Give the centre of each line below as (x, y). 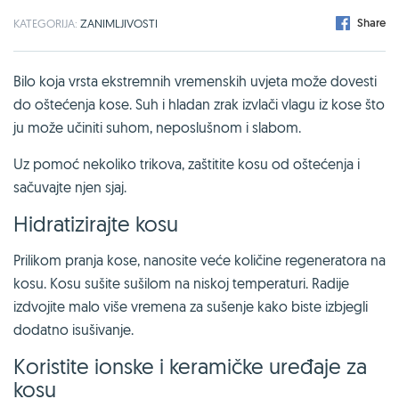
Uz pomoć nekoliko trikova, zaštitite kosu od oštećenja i (187, 163)
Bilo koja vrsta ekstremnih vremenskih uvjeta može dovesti (195, 81)
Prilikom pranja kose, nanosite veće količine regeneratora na (199, 260)
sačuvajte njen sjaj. (70, 187)
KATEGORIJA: (47, 23)
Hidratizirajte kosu (96, 223)
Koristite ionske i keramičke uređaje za (190, 366)
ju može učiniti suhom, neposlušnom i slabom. (157, 127)
